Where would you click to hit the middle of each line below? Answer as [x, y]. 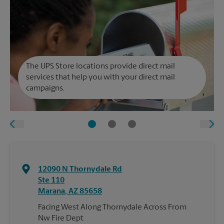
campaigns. [45, 88]
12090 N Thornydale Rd [80, 169]
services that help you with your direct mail [100, 77]
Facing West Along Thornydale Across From [112, 207]
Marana [51, 191]
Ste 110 [51, 180]
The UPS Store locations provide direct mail [100, 66]
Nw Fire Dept [61, 218]
